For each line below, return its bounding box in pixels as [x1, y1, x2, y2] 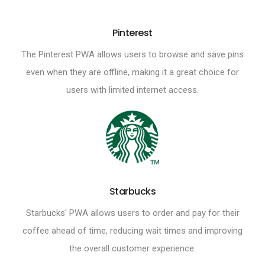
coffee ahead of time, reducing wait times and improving [22, 225, 243, 236]
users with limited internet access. [66, 85, 199, 96]
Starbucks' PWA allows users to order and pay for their [25, 207, 240, 218]
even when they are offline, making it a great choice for [26, 67, 239, 78]
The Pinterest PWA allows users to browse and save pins [21, 49, 244, 60]
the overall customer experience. [69, 243, 196, 254]
